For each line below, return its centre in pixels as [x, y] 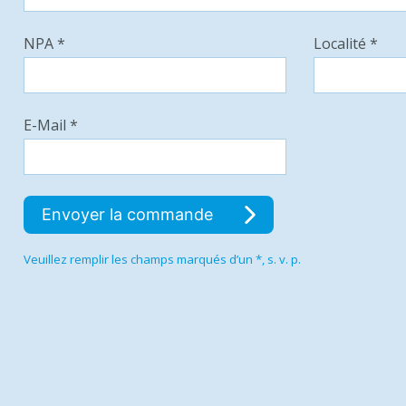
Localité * [345, 43]
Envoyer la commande [129, 214]
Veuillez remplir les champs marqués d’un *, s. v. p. [162, 259]
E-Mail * [50, 125]
